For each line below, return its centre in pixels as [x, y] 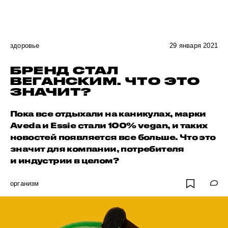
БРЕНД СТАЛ [64, 70]
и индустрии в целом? [64, 160]
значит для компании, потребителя [97, 149]
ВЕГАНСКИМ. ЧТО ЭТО [105, 81]
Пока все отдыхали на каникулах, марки [108, 113]
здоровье [25, 46]
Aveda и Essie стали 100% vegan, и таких [109, 125]
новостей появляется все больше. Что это [113, 137]
